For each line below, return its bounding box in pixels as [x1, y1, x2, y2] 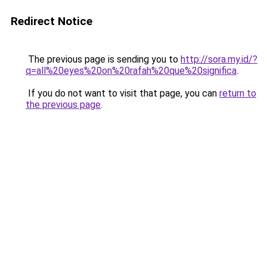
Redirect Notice [11, 14, 92, 28]
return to [219, 88, 256, 99]
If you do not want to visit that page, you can [26, 88, 219, 99]
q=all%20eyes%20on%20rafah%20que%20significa [26, 65, 237, 76]
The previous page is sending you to [26, 54, 181, 65]
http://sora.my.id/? [181, 54, 257, 65]
